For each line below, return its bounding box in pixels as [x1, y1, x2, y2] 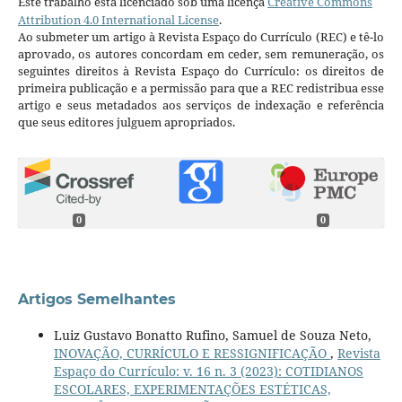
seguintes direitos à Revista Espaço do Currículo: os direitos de [17, 62, 385, 79]
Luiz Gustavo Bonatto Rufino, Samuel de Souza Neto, [53, 327, 371, 345]
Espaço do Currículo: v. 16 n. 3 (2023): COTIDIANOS [53, 363, 363, 380]
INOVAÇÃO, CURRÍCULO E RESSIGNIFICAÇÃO [53, 345, 330, 363]
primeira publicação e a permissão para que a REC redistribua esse [17, 79, 385, 96]
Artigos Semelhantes [17, 291, 176, 309]
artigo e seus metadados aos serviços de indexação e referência [17, 96, 385, 113]
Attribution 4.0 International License [17, 11, 219, 28]
